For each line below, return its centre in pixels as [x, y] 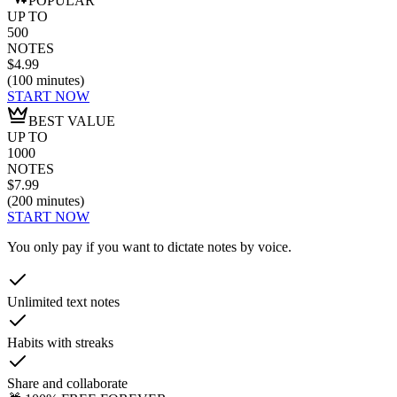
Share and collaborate [67, 384]
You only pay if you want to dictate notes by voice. [149, 247]
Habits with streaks [60, 343]
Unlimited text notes [63, 302]
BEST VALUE [72, 121]
